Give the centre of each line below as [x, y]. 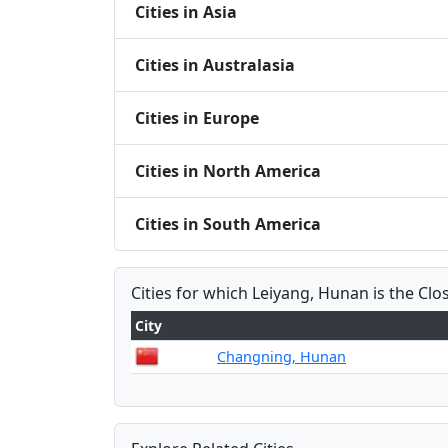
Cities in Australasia [215, 64]
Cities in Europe [197, 117]
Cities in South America [228, 223]
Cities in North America [228, 170]
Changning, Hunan [281, 356]
